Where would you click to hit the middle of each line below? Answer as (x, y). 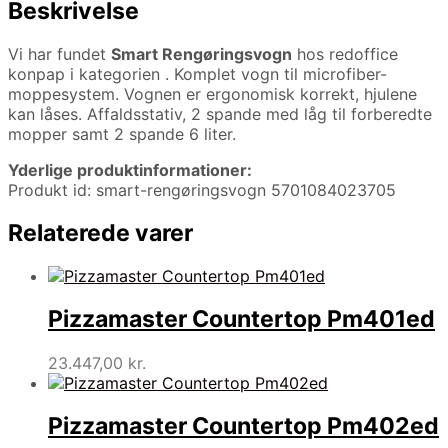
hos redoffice (345, 53)
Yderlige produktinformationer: (130, 169)
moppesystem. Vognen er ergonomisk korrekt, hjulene (212, 93)
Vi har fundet (59, 53)
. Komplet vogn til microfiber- (276, 73)
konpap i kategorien (86, 73)
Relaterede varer (100, 232)
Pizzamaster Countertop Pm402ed (243, 425)
